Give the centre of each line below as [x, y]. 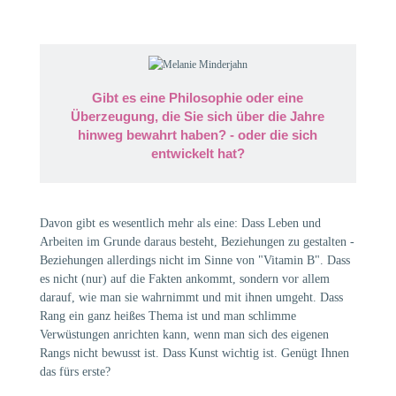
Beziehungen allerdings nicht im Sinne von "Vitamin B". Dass [194, 260]
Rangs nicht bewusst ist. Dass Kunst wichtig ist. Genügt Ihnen [194, 353]
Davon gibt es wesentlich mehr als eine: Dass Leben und [180, 223]
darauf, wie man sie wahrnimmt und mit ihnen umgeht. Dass [191, 297]
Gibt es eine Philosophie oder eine [198, 97]
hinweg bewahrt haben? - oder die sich [198, 134]
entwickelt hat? [198, 153]
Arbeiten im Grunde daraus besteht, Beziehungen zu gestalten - [197, 241]
